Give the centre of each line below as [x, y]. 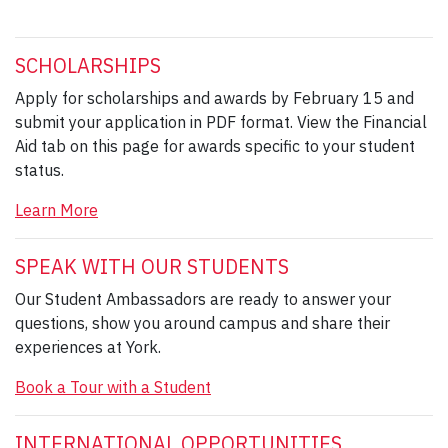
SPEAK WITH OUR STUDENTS [152, 266]
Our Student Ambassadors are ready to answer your [203, 298]
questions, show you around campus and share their [202, 322]
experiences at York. [88, 346]
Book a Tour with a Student [113, 386]
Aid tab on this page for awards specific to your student [215, 145]
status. [39, 169]
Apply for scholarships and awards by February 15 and [214, 97]
